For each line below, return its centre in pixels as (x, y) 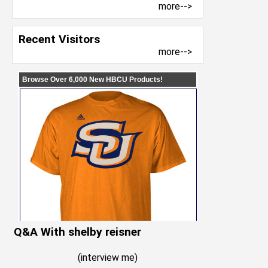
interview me (108, 258)
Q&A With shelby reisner (77, 232)
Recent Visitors (59, 39)
